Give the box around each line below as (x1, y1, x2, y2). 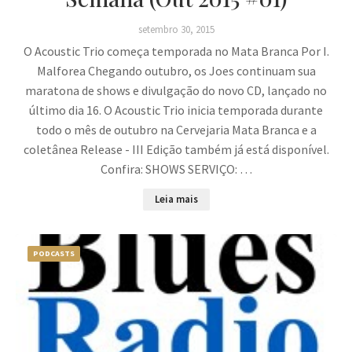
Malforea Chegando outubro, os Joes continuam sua (36, 63, 316, 79)
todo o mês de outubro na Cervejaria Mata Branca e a (35, 122, 317, 138)
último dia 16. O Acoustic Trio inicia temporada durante (29, 102, 323, 119)
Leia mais (154, 192, 198, 207)
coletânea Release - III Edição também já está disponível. (23, 141, 329, 158)
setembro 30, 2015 (137, 23, 214, 37)
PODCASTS (33, 248, 75, 259)
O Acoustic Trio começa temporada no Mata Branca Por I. (23, 43, 329, 60)
